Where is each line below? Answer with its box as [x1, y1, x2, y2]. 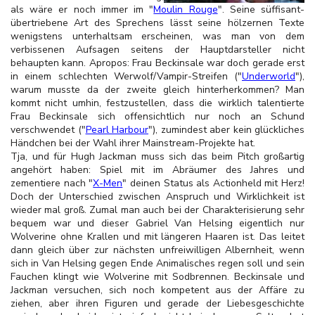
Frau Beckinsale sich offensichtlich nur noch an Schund [11, 110, 304, 123]
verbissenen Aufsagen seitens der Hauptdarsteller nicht [11, 43, 304, 56]
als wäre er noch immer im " [11, 3, 154, 16]
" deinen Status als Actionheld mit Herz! [122, 176, 304, 190]
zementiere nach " [11, 176, 94, 190]
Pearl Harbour [85, 123, 148, 136]
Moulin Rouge [153, 3, 218, 16]
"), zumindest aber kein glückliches [148, 123, 304, 136]
